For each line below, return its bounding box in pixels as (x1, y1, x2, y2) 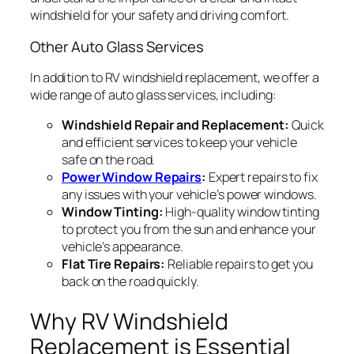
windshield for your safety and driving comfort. (30, 6, 290, 24)
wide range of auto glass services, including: (30, 86, 277, 104)
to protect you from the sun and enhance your (62, 220, 316, 239)
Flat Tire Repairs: (62, 255, 166, 273)
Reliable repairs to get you (165, 255, 313, 273)
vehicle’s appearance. (62, 238, 183, 256)
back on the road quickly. (62, 273, 199, 291)
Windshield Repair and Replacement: (62, 116, 289, 134)
